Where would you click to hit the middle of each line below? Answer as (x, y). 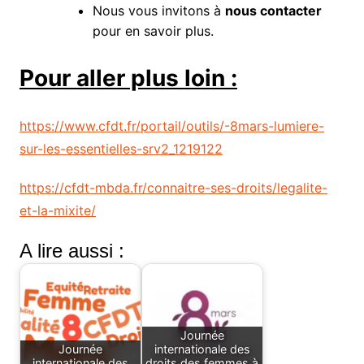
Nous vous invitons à (158, 11)
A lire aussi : (71, 251)
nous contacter (273, 11)
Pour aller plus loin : (128, 78)
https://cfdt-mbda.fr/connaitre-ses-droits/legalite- (173, 188)
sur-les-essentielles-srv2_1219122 (121, 149)
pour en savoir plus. (153, 31)
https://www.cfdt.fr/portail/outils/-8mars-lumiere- (171, 126)
